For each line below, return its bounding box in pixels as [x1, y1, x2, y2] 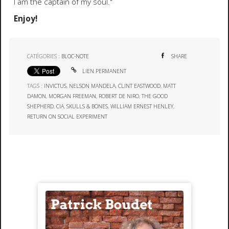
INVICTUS [44, 82, 67, 89]
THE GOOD [142, 92, 168, 100]
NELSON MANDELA [69, 82, 116, 89]
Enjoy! [13, 13, 37, 24]
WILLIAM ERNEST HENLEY [110, 102, 174, 110]
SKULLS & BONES [66, 102, 108, 110]
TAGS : [27, 82, 44, 89]
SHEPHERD [27, 102, 54, 110]
